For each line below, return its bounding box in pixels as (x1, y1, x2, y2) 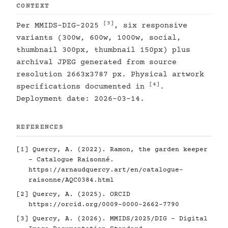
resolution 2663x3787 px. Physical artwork (16, 70, 204, 79)
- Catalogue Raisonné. (28, 156, 114, 163)
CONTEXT (16, 2, 50, 10)
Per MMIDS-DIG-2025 (16, 21, 103, 30)
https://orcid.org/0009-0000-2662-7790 (28, 201, 179, 208)
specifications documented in (16, 82, 149, 91)
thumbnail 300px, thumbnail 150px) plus (16, 45, 190, 54)
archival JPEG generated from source (16, 58, 177, 67)
